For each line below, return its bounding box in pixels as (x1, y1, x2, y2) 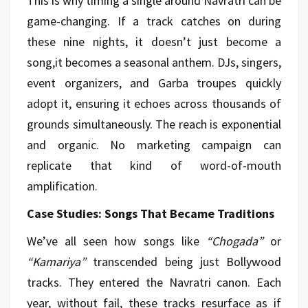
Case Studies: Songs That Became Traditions (27, 205, 274, 221)
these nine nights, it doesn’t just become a (27, 33, 281, 49)
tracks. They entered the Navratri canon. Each (27, 274, 281, 290)
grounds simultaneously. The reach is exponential (27, 115, 281, 132)
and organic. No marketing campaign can (27, 136, 281, 153)
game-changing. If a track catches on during (27, 12, 281, 29)
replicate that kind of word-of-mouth (27, 157, 281, 173)
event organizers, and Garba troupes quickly (27, 74, 281, 91)
